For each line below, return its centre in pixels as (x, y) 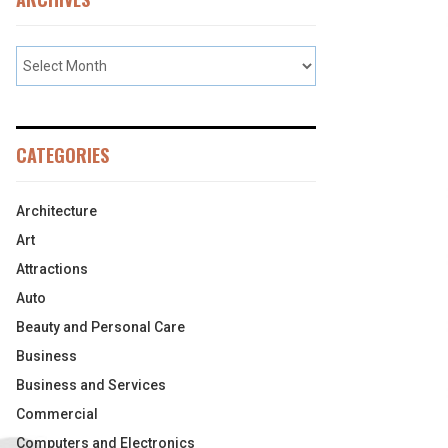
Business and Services (91, 385)
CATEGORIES (62, 155)
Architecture (56, 211)
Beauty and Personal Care (100, 327)
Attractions (52, 269)
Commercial (57, 414)
